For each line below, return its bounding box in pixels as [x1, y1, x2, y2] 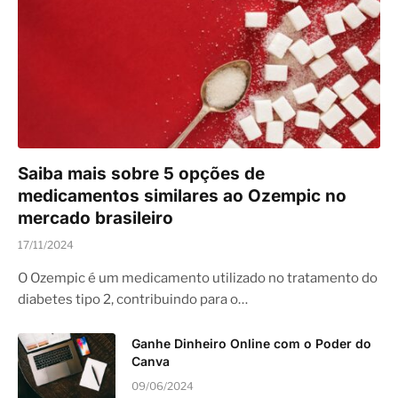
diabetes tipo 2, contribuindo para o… [18, 291, 248, 307]
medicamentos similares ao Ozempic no [18, 186, 346, 206]
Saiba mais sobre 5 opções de [18, 163, 265, 184]
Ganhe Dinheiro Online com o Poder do [131, 336, 371, 351]
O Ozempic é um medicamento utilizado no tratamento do [18, 270, 378, 286]
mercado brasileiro [18, 208, 173, 228]
